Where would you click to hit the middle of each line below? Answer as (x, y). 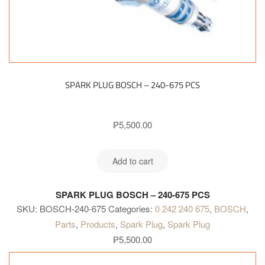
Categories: (132, 209)
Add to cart (132, 161)
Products (98, 224)
